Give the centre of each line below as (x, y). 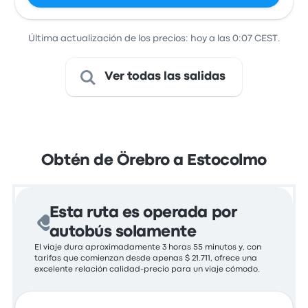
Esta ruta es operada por (143, 213)
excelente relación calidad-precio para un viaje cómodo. (147, 269)
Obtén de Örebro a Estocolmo (154, 161)
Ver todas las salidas (165, 77)
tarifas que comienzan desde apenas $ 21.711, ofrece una (146, 258)
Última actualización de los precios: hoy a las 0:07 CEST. (154, 38)
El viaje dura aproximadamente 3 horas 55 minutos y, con (148, 247)
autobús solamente (123, 232)
